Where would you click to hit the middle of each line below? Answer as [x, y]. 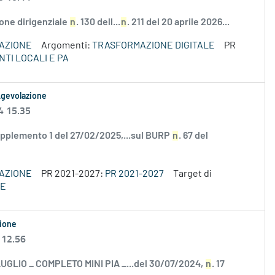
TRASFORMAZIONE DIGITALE [153, 46]
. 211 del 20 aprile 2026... [178, 22]
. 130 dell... [98, 22]
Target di [192, 174]
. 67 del [193, 136]
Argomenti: [67, 46]
